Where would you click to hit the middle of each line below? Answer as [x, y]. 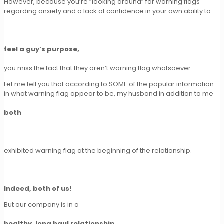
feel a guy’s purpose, [42, 49]
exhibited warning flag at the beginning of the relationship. [98, 150]
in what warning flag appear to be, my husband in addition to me [109, 93]
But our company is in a [41, 204]
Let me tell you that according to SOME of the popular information [109, 84]
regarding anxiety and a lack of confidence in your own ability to [107, 11]
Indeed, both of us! [38, 188]
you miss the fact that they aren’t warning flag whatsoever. [98, 68]
